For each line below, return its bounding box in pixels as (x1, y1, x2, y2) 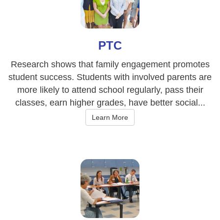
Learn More (92, 113, 128, 121)
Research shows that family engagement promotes (10, 59, 210, 69)
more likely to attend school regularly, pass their (17, 84, 203, 95)
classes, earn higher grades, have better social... (15, 97, 205, 108)
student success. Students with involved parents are (8, 72, 212, 82)
